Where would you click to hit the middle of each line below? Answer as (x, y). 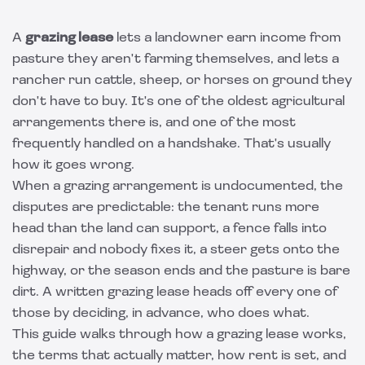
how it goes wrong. (73, 165)
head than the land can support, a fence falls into (169, 229)
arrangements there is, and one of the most (154, 123)
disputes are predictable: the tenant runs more (166, 208)
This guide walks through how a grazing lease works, (179, 335)
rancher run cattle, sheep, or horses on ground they (182, 81)
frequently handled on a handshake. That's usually (172, 144)
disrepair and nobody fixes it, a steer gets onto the (176, 250)
